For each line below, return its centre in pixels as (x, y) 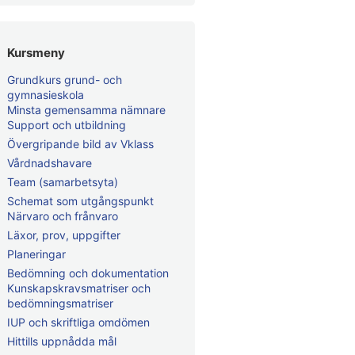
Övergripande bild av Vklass (80, 144)
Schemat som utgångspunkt (80, 201)
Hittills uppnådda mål (62, 341)
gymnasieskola (46, 95)
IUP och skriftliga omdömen (78, 322)
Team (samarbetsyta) (63, 182)
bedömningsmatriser (60, 303)
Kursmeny (36, 53)
